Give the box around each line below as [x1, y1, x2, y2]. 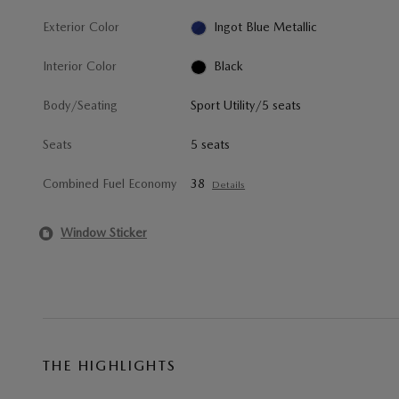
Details [212, 178, 246, 191]
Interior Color [43, 58, 117, 73]
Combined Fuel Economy [43, 175, 176, 191]
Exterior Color [43, 19, 119, 34]
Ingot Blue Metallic [213, 19, 317, 34]
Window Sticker [61, 225, 147, 240]
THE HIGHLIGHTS [43, 356, 177, 374]
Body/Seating [43, 97, 118, 112]
